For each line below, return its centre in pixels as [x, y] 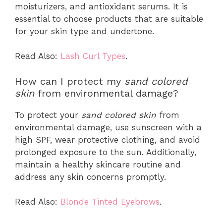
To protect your [48, 115]
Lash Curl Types [93, 56]
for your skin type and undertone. [84, 31]
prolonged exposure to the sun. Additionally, [106, 152]
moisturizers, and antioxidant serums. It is [101, 6]
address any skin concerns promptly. [90, 177]
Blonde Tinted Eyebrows [110, 202]
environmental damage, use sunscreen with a [108, 127]
